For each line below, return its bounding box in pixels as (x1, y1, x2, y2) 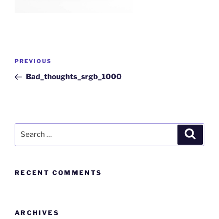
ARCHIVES (15, 209, 59, 217)
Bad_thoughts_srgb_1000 (25, 72, 122, 82)
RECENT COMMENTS (15, 168, 102, 176)
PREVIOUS (15, 58, 52, 65)
